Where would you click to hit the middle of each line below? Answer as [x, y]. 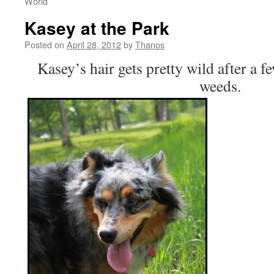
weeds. [220, 86]
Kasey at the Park [97, 28]
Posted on [44, 44]
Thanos [150, 44]
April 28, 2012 [94, 44]
